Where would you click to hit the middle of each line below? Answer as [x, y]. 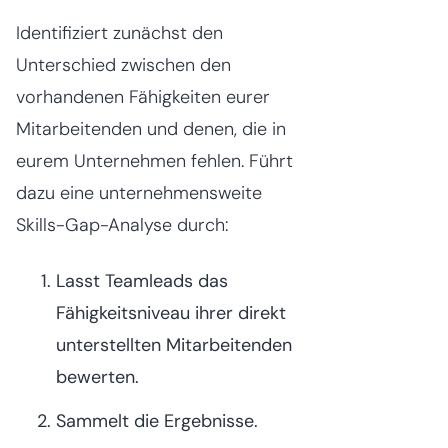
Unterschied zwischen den [123, 65]
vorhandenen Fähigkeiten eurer [143, 97]
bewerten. [97, 377]
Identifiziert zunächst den [119, 33]
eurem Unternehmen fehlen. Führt [154, 161]
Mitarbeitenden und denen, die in [151, 129]
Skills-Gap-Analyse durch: [122, 225]
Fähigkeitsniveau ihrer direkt [171, 313]
